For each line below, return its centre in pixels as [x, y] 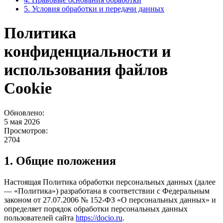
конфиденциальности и [87, 52]
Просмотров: [26, 130]
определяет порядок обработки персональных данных [96, 209]
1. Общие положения [60, 161]
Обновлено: [24, 112]
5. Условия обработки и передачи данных [94, 9]
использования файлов [86, 70]
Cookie [28, 88]
